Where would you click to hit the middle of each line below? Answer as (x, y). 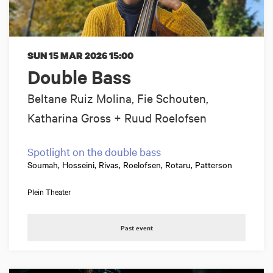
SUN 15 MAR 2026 (68, 55)
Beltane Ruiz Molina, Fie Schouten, (118, 97)
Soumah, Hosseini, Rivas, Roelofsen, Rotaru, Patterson (130, 164)
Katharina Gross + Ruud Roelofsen (117, 117)
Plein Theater (49, 191)
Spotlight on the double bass (94, 151)
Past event (136, 227)
